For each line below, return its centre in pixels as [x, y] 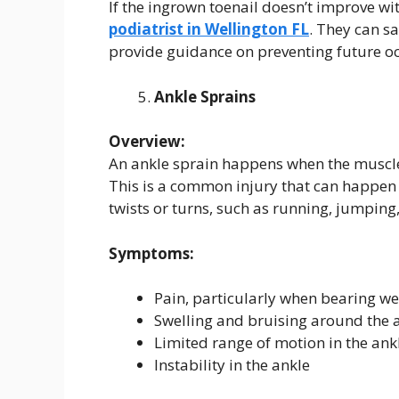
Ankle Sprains [205, 96]
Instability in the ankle [232, 365]
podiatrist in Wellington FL [209, 29]
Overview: [147, 142]
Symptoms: [151, 253]
